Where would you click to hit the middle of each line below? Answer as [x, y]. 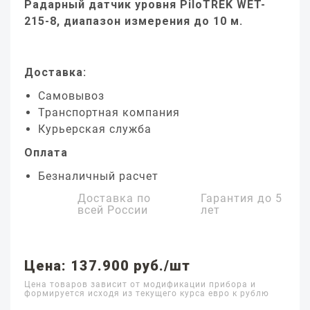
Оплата [46, 153]
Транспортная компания [109, 112]
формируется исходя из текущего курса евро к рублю [147, 293]
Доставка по [114, 198]
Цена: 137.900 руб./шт [107, 266]
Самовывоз [71, 96]
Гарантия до [238, 198]
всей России [113, 210]
